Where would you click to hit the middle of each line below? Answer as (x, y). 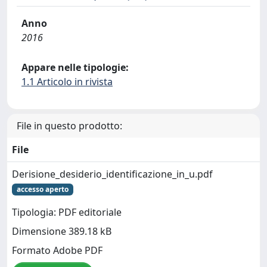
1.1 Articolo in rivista (67, 81)
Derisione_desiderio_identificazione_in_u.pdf (112, 174)
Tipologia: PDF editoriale (67, 212)
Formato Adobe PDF (57, 251)
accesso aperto (42, 189)
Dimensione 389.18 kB (62, 232)
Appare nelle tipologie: (75, 67)
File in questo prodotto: (69, 125)
